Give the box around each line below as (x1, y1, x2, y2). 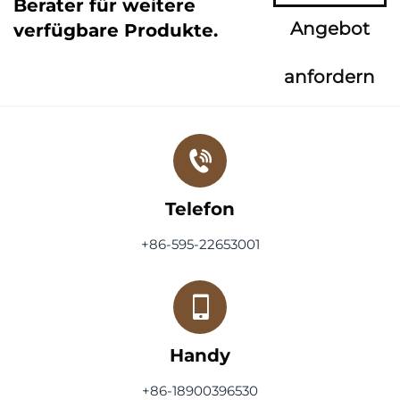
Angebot (289, 18, 370, 39)
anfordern (284, 66, 376, 87)
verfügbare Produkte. (13, 20, 218, 41)
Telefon (165, 198, 235, 220)
